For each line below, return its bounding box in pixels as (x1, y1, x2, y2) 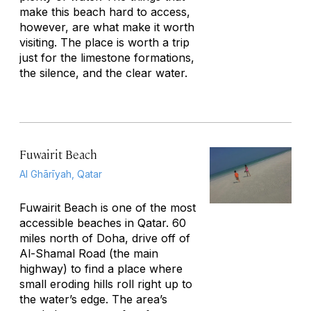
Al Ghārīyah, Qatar (19, 168, 102, 180)
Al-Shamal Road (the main (19, 246, 158, 260)
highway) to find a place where (19, 262, 183, 276)
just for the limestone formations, (19, 51, 194, 65)
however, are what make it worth (19, 20, 194, 34)
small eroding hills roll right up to (19, 277, 192, 291)
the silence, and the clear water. (19, 66, 187, 80)
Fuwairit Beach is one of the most (19, 201, 196, 215)
